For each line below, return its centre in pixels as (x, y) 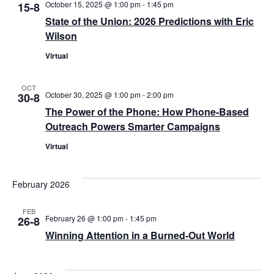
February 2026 (41, 184)
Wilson (61, 35)
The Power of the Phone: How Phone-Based (147, 111)
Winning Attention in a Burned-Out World (140, 235)
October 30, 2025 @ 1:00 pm (93, 94)
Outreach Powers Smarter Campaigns (133, 126)
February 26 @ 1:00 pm (84, 218)
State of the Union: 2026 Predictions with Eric (150, 21)
